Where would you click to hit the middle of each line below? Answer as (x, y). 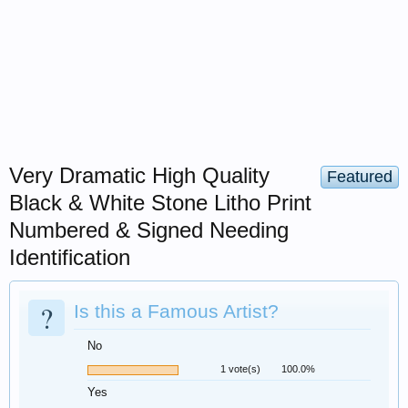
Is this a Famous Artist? (176, 311)
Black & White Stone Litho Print (160, 203)
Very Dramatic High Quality (139, 175)
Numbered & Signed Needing (149, 230)
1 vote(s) (240, 369)
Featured (360, 177)
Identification (70, 257)
